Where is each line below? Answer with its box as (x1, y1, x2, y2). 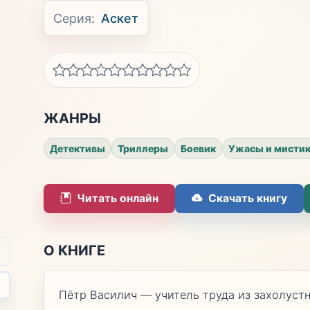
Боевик (180, 142, 216, 154)
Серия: (53, 10, 95, 26)
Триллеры (117, 142, 168, 154)
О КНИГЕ (43, 241, 105, 259)
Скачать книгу (208, 192, 287, 206)
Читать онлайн (76, 192, 158, 206)
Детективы (49, 142, 105, 154)
